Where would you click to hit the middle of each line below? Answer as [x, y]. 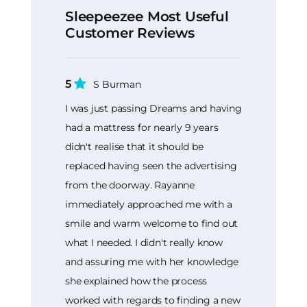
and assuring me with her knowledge [152, 261]
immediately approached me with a [149, 204]
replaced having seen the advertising [151, 165]
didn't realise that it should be [134, 146]
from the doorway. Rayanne [130, 185]
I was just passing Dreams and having [153, 108]
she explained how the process [136, 281]
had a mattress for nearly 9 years [142, 127]
